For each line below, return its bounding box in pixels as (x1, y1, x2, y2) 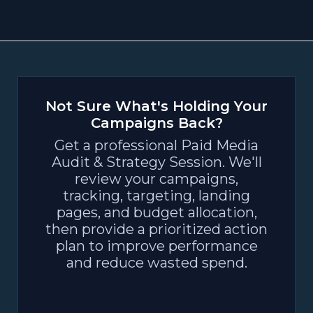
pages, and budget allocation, (56, 204, 257, 221)
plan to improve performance (55, 238, 258, 254)
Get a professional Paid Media (54, 137, 259, 154)
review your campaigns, (75, 170, 238, 187)
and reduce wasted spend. (66, 254, 247, 271)
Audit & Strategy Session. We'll (51, 154, 262, 170)
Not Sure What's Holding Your (45, 98, 268, 115)
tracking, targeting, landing (63, 187, 250, 204)
